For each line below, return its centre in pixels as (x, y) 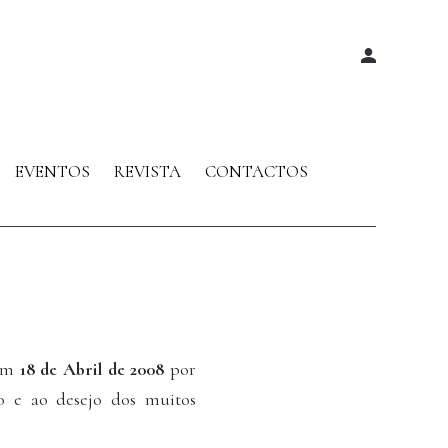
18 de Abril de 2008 (92, 369)
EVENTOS (52, 172)
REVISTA (147, 172)
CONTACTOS (256, 172)
